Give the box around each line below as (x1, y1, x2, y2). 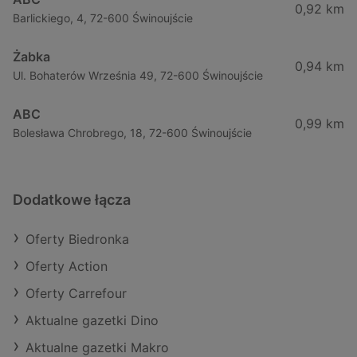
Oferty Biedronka (25, 231, 129, 248)
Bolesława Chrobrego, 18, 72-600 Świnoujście (13, 126, 252, 140)
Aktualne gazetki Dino (25, 312, 159, 329)
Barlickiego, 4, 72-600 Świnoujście (13, 11, 193, 25)
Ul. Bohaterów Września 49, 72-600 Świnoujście (13, 69, 263, 83)
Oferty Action (25, 258, 108, 275)
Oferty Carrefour (25, 285, 127, 302)
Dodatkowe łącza (13, 191, 131, 209)
